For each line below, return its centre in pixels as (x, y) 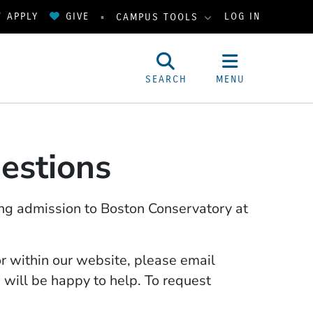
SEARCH (166, 79)
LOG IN (243, 17)
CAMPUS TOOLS (159, 17)
